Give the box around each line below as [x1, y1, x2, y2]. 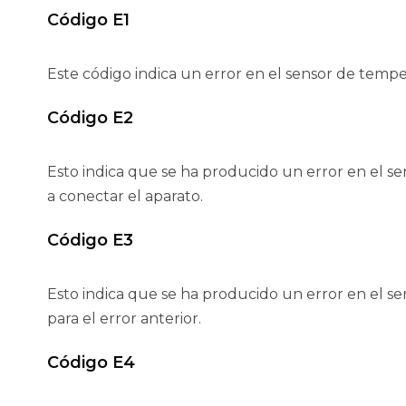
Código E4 [47, 353, 135, 373]
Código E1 [47, 10, 130, 31]
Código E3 [47, 230, 133, 251]
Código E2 [47, 108, 133, 129]
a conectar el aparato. [47, 188, 203, 206]
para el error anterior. [47, 310, 201, 328]
